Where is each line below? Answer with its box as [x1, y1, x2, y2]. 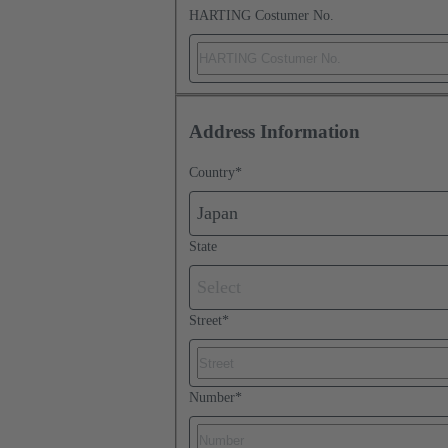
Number [189, 390, 235, 406]
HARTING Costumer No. [189, 8, 334, 24]
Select [197, 277, 241, 298]
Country [189, 165, 235, 180]
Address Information [189, 121, 360, 143]
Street [189, 312, 222, 328]
